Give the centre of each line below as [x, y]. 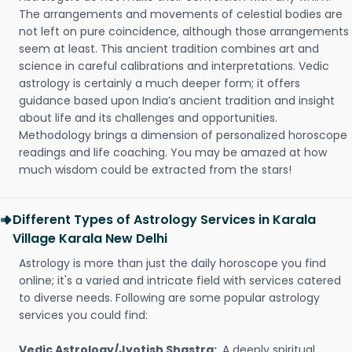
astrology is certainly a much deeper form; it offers [159, 83]
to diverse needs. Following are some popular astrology [169, 298]
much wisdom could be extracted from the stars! [155, 170]
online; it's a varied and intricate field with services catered [180, 280]
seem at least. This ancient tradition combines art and [169, 49]
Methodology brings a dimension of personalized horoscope [183, 135]
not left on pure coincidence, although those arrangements [184, 31]
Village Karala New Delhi [90, 238]
